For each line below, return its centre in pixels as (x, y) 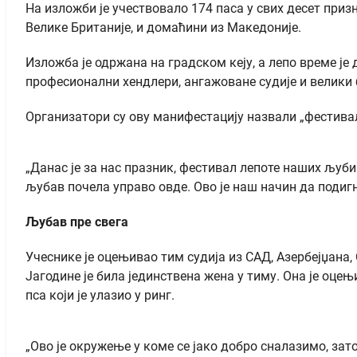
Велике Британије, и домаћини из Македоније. (163, 27)
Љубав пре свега (77, 222)
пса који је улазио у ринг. (100, 295)
